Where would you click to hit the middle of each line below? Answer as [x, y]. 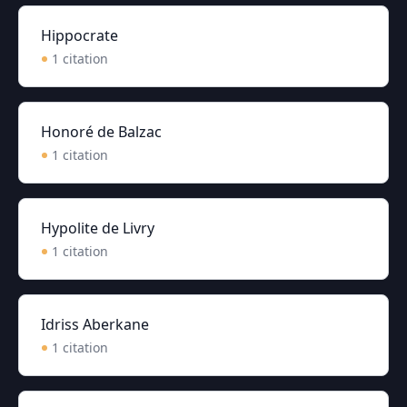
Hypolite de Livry [98, 228]
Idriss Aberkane [95, 324]
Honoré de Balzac [101, 132]
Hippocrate [79, 35]
